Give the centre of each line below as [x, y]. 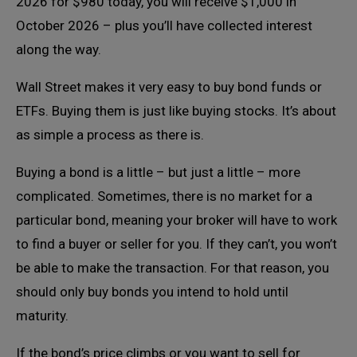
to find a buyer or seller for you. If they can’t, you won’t [177, 244]
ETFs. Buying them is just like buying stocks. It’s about [176, 111]
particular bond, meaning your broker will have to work [177, 220]
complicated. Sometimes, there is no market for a [164, 196]
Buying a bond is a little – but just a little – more [158, 172]
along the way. [59, 49]
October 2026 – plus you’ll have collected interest [164, 25]
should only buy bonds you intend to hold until [152, 292]
